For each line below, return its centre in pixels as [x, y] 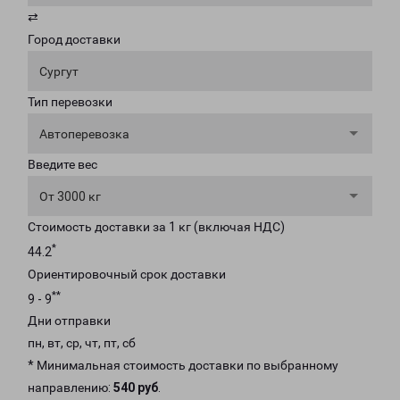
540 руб [136, 388]
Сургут [59, 71]
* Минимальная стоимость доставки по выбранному [183, 366]
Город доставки [74, 39]
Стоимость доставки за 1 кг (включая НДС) [156, 227]
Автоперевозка [84, 134]
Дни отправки [69, 321]
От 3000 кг [70, 196]
